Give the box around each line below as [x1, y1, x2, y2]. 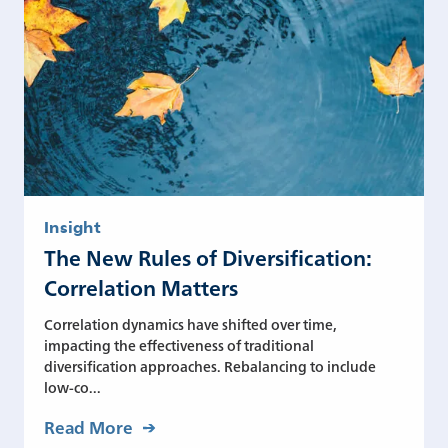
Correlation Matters [44, 271, 238, 302]
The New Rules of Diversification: [44, 241, 371, 272]
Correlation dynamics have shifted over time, [44, 313, 337, 334]
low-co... [44, 376, 101, 397]
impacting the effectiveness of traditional [44, 334, 314, 355]
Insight [44, 215, 101, 237]
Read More [44, 414, 133, 438]
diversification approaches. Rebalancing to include [44, 355, 376, 376]
